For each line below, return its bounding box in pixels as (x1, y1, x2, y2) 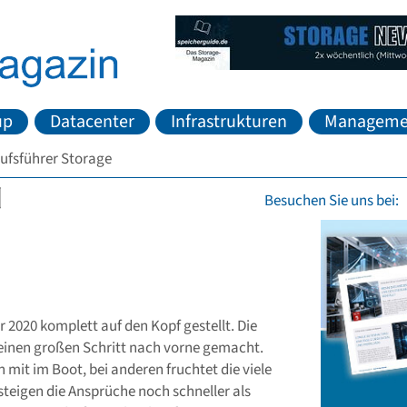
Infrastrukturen (171, 108, 288, 134)
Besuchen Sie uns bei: (264, 190, 399, 213)
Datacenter (49, 108, 134, 134)
